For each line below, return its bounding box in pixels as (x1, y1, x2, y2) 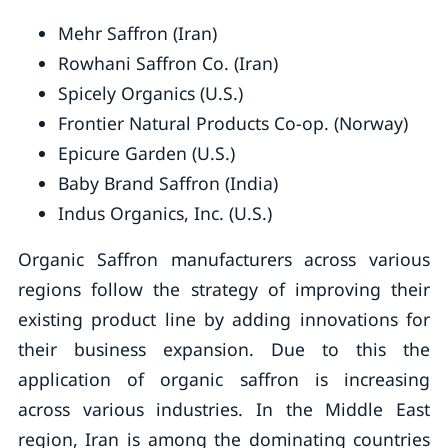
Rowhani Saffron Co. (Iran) (57, 51, 278, 75)
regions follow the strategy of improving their (17, 277, 431, 301)
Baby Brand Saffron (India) (57, 171, 278, 195)
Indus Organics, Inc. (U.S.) (57, 201, 272, 225)
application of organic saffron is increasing (17, 367, 431, 391)
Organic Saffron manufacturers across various (17, 247, 431, 271)
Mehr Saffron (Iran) (57, 21, 217, 45)
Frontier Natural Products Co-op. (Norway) (57, 111, 408, 135)
